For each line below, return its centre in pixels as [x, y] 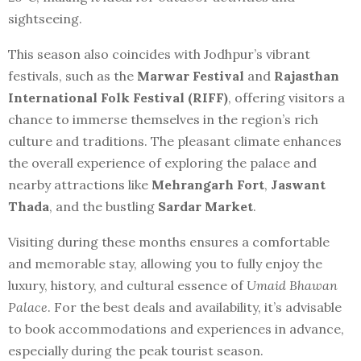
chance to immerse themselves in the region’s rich [163, 120]
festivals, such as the [73, 76]
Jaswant [298, 185]
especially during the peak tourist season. [136, 351]
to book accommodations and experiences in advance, [176, 329]
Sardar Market [205, 207]
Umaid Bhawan [292, 286]
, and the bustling [104, 207]
